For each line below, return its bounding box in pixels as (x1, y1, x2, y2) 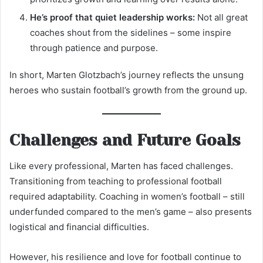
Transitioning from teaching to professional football (9, 176, 222, 187)
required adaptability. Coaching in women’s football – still (9, 191, 245, 203)
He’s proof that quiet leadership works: (30, 12, 195, 23)
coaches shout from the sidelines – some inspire (30, 27, 231, 39)
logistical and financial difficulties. (9, 221, 149, 233)
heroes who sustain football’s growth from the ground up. (9, 85, 247, 96)
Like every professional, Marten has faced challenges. (9, 160, 233, 172)
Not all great (195, 12, 248, 23)
